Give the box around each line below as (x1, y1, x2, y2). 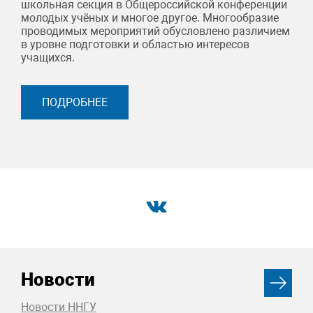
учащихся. (21, 51, 75, 65)
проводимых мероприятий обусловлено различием (21, 24, 290, 38)
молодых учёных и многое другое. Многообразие (21, 11, 279, 25)
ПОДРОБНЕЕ (42, 96, 108, 110)
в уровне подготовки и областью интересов (21, 38, 249, 52)
